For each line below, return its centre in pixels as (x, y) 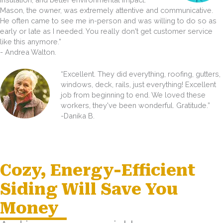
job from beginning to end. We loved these (133, 95)
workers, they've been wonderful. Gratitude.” (135, 106)
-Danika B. (77, 116)
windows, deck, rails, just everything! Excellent (138, 85)
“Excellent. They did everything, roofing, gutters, (140, 74)
